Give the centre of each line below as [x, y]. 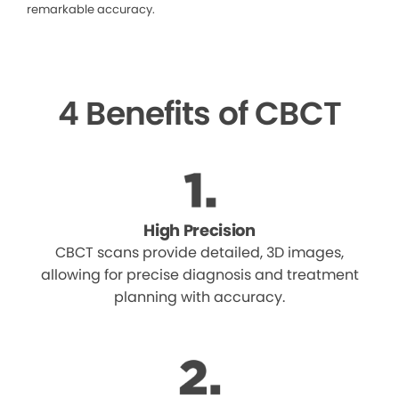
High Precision [199, 231]
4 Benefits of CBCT [199, 114]
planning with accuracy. [199, 297]
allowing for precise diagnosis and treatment [199, 275]
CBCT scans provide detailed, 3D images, [199, 253]
